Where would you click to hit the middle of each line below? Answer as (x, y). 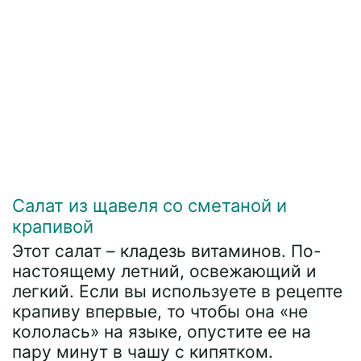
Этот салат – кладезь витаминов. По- (167, 251)
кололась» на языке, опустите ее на (162, 331)
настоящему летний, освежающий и (164, 271)
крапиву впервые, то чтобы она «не (160, 311)
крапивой (53, 226)
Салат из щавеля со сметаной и (149, 205)
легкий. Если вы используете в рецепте (177, 291)
